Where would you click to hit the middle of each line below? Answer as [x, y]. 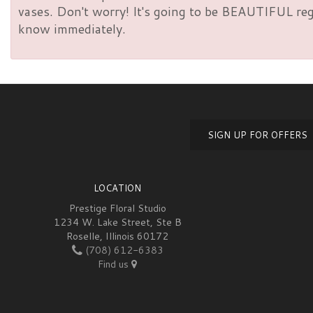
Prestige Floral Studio [117, 209]
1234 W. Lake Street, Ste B [117, 223]
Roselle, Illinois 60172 [117, 236]
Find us [115, 264]
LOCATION [117, 188]
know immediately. [72, 29]
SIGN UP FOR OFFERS [257, 135]
